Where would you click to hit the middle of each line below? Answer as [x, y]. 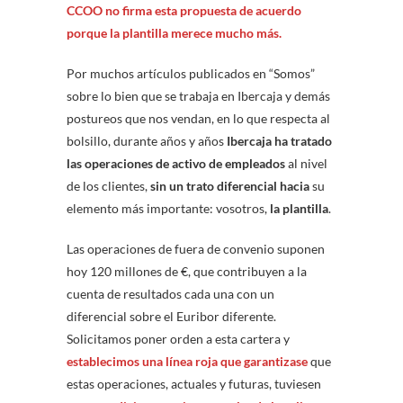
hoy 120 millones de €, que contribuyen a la [187, 272]
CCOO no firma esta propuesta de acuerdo [184, 11]
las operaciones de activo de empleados [176, 164]
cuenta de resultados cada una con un [170, 294]
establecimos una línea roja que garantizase [187, 362]
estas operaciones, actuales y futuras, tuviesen [194, 384]
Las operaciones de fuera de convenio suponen [196, 249]
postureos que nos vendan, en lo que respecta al [198, 119]
